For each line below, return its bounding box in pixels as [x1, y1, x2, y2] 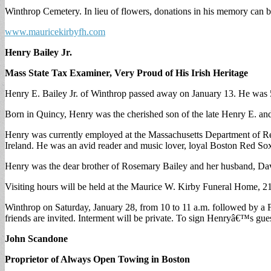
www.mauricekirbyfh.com [5, 26, 105, 37]
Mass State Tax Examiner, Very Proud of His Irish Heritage [5, 67, 248, 78]
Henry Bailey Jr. [5, 47, 72, 57]
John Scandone [5, 233, 68, 244]
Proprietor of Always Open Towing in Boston [5, 253, 190, 264]
